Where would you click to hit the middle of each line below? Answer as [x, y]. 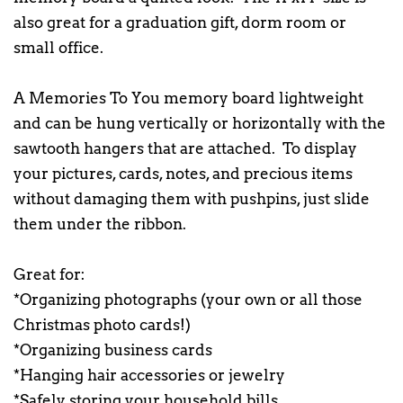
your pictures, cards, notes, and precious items [183, 174]
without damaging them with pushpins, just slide [192, 199]
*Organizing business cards [113, 350]
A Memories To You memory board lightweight [188, 99]
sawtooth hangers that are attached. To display [185, 149]
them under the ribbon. [100, 224]
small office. [58, 48]
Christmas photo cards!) [102, 325]
